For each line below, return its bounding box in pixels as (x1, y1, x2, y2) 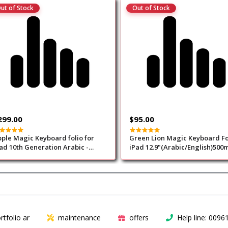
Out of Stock (132, 4, 170, 13)
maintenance (58, 213, 101, 223)
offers (129, 213, 149, 223)
